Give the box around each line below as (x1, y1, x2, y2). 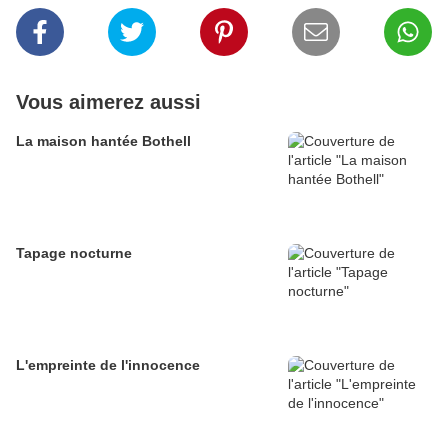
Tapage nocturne (16, 245, 132, 262)
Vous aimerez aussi (16, 91, 201, 114)
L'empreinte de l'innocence (16, 357, 200, 374)
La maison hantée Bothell (16, 133, 191, 150)
